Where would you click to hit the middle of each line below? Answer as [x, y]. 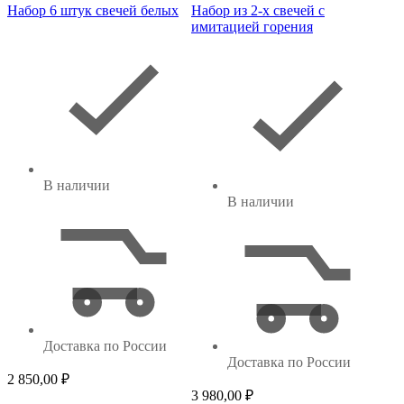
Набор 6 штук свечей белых [93, 10]
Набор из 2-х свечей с [258, 10]
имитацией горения [252, 26]
